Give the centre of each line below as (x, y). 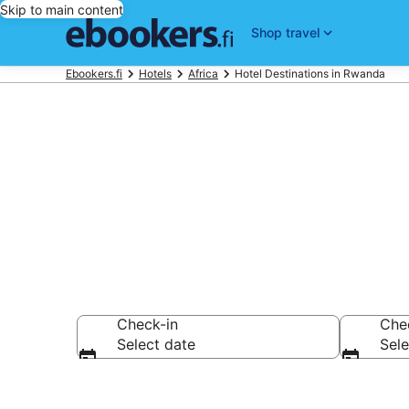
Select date (156, 344)
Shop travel (285, 32)
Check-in (147, 324)
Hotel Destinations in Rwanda (310, 73)
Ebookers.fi (94, 73)
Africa (203, 73)
